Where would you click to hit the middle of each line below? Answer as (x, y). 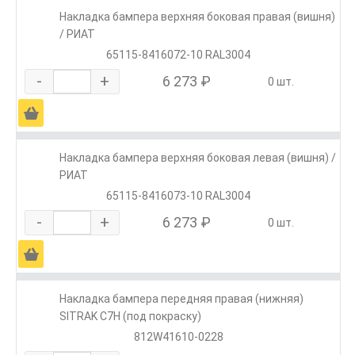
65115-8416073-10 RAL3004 (178, 196)
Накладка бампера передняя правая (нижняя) (181, 299)
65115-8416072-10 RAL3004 (178, 55)
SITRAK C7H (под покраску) (130, 317)
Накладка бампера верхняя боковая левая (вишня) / (198, 158)
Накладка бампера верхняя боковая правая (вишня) (197, 17)
